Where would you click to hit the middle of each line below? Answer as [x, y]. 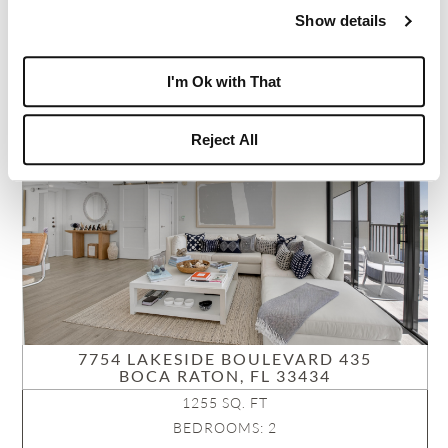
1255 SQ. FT [225, 403]
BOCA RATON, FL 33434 [225, 376]
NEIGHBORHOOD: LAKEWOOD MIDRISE [225, 17]
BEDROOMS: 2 [225, 428]
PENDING [73, 112]
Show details [341, 21]
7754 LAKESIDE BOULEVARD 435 [225, 359]
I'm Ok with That [224, 81]
